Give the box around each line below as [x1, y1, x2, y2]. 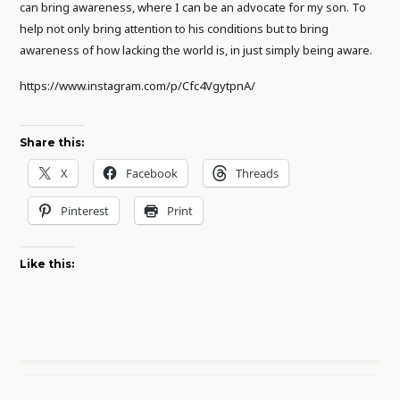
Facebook [126, 164, 179, 181]
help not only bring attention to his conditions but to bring [20, 20, 329, 37]
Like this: [20, 256, 75, 271]
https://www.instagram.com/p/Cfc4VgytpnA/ [20, 77, 256, 94]
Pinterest [61, 202, 110, 219]
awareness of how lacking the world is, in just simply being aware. [20, 41, 373, 58]
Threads [236, 164, 279, 181]
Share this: [20, 135, 85, 149]
